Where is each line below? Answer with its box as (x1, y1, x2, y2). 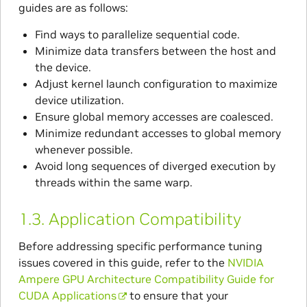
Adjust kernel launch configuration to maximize (34, 76, 278, 90)
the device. (34, 60, 91, 74)
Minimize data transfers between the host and (34, 43, 276, 58)
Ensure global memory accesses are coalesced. (34, 109, 273, 123)
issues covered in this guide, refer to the (18, 255, 228, 269)
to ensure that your (127, 288, 229, 302)
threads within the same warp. (34, 175, 193, 189)
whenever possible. (34, 142, 133, 156)
